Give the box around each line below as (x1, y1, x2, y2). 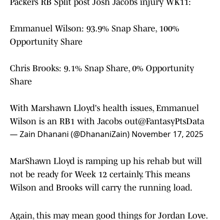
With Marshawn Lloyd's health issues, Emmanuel (10, 103, 199, 113)
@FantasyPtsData (138, 116, 204, 127)
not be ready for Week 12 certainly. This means (10, 169, 190, 180)
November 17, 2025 (132, 129, 203, 140)
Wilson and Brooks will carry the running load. (10, 183, 192, 193)
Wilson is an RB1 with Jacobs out (10, 116, 138, 127)
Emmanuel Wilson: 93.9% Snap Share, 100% (10, 24, 179, 34)
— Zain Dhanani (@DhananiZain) (10, 129, 132, 140)
